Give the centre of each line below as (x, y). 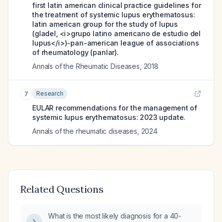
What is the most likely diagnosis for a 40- (115, 216)
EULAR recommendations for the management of (115, 108)
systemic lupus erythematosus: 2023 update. (109, 117)
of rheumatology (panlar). (76, 52)
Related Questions (62, 189)
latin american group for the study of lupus (105, 24)
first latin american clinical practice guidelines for (117, 5)
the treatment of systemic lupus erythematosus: (114, 15)
